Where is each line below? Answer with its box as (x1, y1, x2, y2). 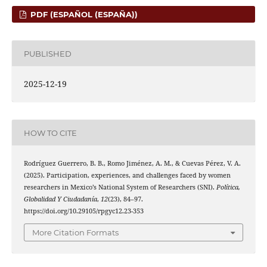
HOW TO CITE (23, 128, 77, 138)
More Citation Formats (32, 227, 119, 237)
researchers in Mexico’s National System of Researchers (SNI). (23, 183, 216, 192)
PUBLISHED (23, 48, 72, 58)
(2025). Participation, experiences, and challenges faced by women (23, 171, 231, 180)
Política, (216, 183, 240, 192)
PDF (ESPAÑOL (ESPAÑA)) (28, 10, 138, 20)
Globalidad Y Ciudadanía (23, 195, 97, 204)
